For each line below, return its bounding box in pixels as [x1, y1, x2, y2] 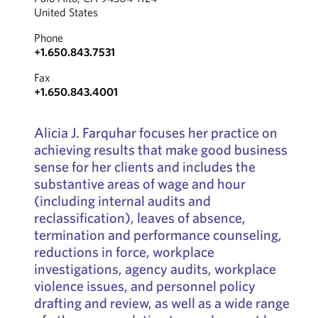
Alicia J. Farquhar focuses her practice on [33, 124, 278, 141]
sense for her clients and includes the [33, 158, 256, 175]
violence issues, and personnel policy [33, 277, 256, 295]
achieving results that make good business [33, 141, 287, 158]
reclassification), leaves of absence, [33, 209, 246, 226]
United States [33, 5, 98, 19]
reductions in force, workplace [33, 243, 214, 261]
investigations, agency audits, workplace [33, 260, 276, 278]
